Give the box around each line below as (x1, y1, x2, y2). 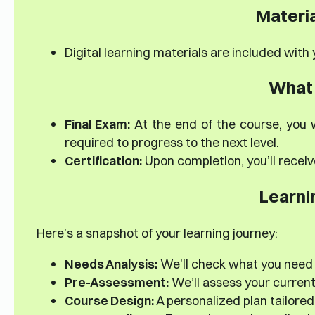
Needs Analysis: (64, 256, 157, 272)
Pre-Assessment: (64, 274, 169, 290)
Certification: (64, 153, 142, 169)
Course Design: (64, 292, 154, 309)
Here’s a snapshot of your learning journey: (36, 225, 278, 241)
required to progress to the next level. (64, 134, 279, 150)
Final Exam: (64, 116, 130, 132)
